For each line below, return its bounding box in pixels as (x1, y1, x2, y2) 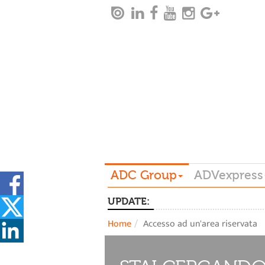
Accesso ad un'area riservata (143, 216, 257, 232)
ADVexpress (194, 168, 263, 182)
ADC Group (111, 168, 177, 182)
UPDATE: (108, 196, 150, 207)
